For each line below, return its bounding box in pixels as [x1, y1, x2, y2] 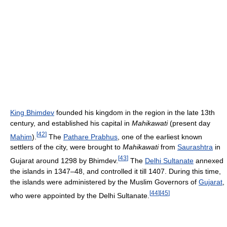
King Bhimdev [10, 108, 54, 117]
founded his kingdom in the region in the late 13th [54, 108, 215, 117]
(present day [168, 119, 210, 127]
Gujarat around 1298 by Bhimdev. [10, 157, 118, 165]
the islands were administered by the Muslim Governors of [10, 178, 199, 186]
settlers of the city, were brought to [10, 143, 123, 152]
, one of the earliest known [118, 132, 202, 141]
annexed [194, 157, 223, 165]
